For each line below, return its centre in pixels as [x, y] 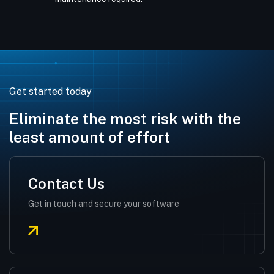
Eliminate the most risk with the [125, 119]
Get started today [50, 91]
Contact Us [66, 183]
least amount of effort [90, 137]
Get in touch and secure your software [104, 204]
